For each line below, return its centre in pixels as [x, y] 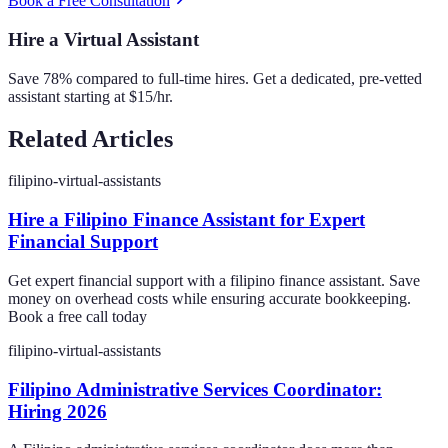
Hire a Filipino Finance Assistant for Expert [186, 220]
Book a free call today [77, 316]
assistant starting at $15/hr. [90, 96]
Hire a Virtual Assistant [103, 39]
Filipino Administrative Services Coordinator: [195, 389]
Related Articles [90, 138]
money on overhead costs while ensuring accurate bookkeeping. [209, 298]
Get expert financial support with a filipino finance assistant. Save [214, 280]
